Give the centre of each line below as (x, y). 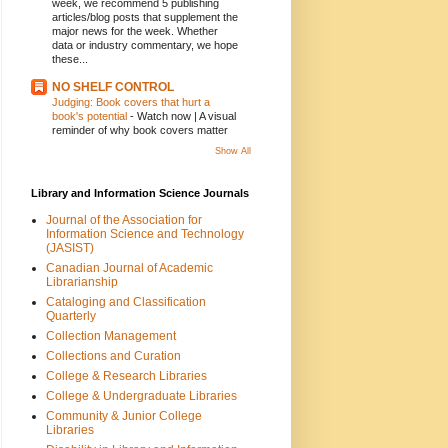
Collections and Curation (113, 355)
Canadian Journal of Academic (129, 267)
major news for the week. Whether (135, 30)
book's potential (91, 115)
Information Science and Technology (145, 233)
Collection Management (111, 335)
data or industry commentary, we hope (145, 44)
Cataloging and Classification (126, 301)
